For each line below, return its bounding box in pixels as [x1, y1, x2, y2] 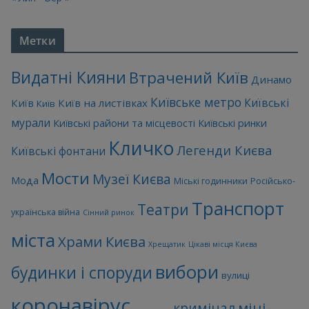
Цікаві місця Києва [188, 239, 257, 250]
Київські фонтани [11, 143, 106, 159]
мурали [11, 115, 50, 131]
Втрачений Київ [129, 67, 248, 89]
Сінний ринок [83, 208, 134, 218]
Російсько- [250, 175, 295, 188]
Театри [137, 200, 189, 220]
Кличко [108, 136, 174, 161]
